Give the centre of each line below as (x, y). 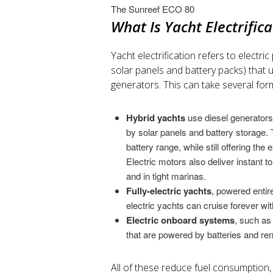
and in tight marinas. (166, 176)
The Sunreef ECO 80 (153, 9)
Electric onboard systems (180, 220)
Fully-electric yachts (169, 191)
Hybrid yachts (157, 118)
